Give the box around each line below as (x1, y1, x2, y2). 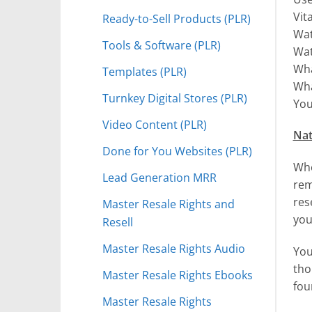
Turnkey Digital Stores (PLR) (102, 89, 247, 106)
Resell (102, 213, 133, 230)
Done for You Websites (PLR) (102, 142, 252, 159)
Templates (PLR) (102, 63, 187, 79)
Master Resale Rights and (102, 195, 235, 212)
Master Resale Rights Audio (102, 240, 245, 256)
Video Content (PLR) (102, 116, 207, 132)
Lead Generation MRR (102, 169, 217, 185)
